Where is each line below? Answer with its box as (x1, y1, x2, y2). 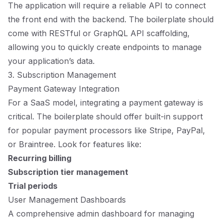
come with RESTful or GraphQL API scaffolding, (8, 28, 190, 38)
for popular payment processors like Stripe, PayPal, (8, 125, 205, 135)
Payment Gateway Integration (8, 84, 119, 94)
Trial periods (8, 181, 57, 191)
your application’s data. (8, 56, 95, 66)
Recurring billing (8, 153, 71, 163)
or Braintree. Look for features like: (8, 139, 141, 149)
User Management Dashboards (8, 195, 126, 205)
